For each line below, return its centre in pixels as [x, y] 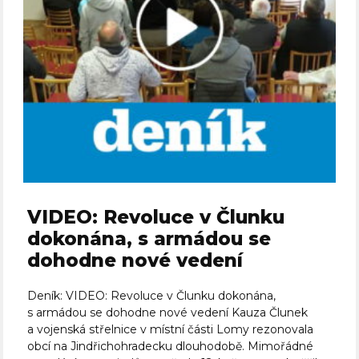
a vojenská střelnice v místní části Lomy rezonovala [171, 330]
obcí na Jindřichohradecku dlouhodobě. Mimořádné [171, 347]
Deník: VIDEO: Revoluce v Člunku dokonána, [152, 296]
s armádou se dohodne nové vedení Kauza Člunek [168, 313]
